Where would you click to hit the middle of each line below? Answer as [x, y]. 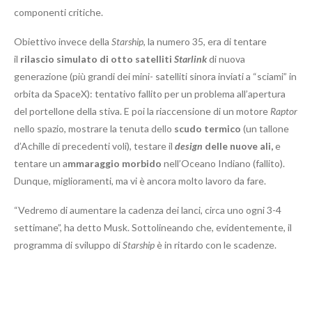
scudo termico [208, 129]
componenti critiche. [58, 13]
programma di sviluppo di [68, 245]
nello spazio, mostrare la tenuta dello [94, 129]
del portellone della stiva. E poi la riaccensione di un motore [142, 111]
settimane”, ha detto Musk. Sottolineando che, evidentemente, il [153, 228]
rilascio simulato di [65, 59]
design [189, 146]
